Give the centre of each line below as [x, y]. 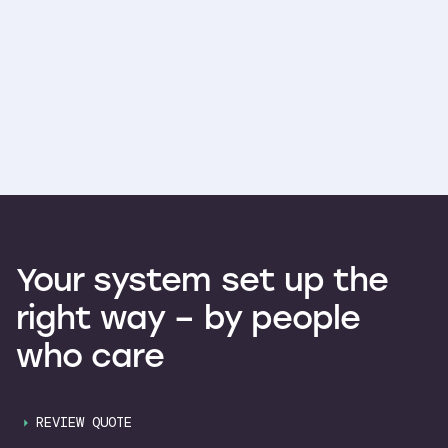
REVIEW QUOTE [84, 421]
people [305, 315]
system [152, 277]
